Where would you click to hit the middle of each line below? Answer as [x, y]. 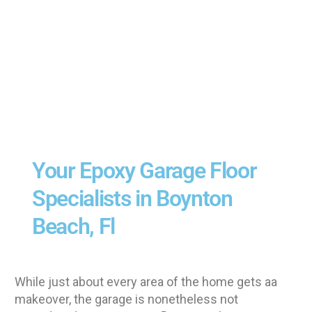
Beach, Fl [74, 226]
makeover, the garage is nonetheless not [126, 299]
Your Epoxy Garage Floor [145, 170]
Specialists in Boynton [132, 198]
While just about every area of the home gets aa [146, 281]
